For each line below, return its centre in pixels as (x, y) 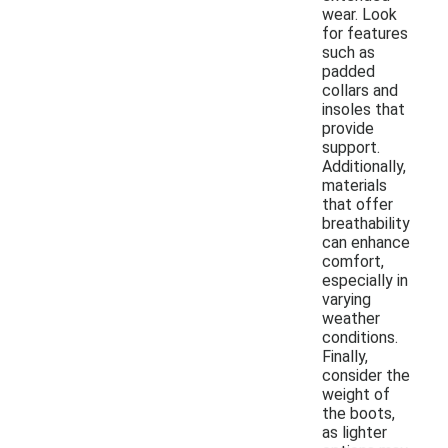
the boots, (358, 413)
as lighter (354, 432)
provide (348, 128)
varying (346, 299)
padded (348, 71)
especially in (365, 280)
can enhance (366, 242)
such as (348, 52)
